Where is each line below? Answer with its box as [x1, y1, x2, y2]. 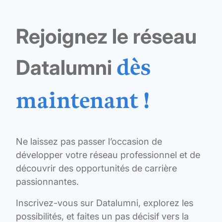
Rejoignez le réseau [16, 24, 197, 49]
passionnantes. [16, 176, 79, 187]
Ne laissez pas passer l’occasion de [16, 136, 162, 147]
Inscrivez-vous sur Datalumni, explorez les [16, 197, 193, 209]
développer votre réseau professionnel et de [16, 149, 200, 161]
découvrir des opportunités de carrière [16, 163, 177, 174]
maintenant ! [16, 88, 150, 115]
